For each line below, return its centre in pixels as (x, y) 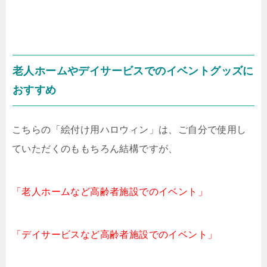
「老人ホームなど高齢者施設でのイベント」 (110, 191)
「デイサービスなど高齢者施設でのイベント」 (115, 234)
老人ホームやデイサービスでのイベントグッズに (133, 71)
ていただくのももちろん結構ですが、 (95, 148)
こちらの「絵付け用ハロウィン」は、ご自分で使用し (129, 129)
